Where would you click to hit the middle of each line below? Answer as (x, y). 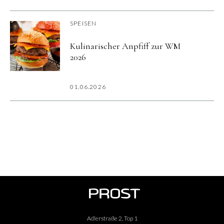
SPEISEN (83, 23)
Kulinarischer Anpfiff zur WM (125, 46)
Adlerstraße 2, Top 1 (112, 218)
